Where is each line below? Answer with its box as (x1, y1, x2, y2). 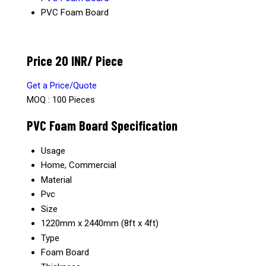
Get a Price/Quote (27, 80, 97, 91)
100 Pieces (52, 94, 95, 106)
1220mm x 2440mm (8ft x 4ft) (41, 217, 159, 229)
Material (41, 174, 72, 185)
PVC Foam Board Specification (27, 117, 178, 134)
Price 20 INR (27, 52, 87, 69)
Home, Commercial (41, 159, 116, 170)
